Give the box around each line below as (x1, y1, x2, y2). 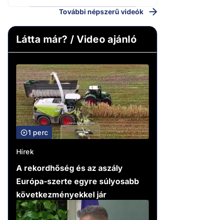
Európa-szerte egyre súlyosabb (16, 176, 139, 187)
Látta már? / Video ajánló (16, 33, 137, 46)
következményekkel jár (16, 190, 107, 200)
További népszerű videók (58, 7, 143, 16)
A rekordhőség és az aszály (16, 163, 123, 173)
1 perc (28, 128, 48, 137)
